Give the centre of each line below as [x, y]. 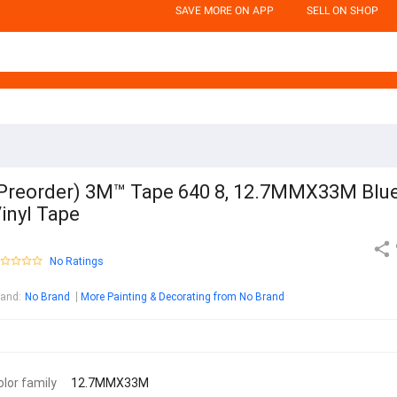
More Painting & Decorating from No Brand [183, 297]
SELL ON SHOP [343, 11]
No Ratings [77, 262]
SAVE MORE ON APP [225, 11]
